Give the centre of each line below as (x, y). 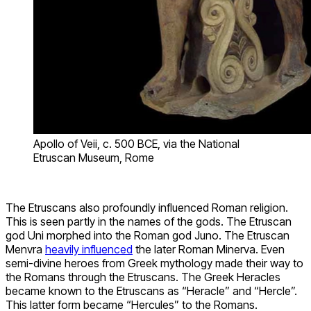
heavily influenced (89, 250)
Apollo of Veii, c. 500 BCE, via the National (136, 144)
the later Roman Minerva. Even (209, 250)
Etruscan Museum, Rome (94, 158)
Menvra (25, 250)
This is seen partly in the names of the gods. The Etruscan (149, 222)
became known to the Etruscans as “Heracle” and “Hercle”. (151, 291)
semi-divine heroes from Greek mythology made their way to (154, 263)
